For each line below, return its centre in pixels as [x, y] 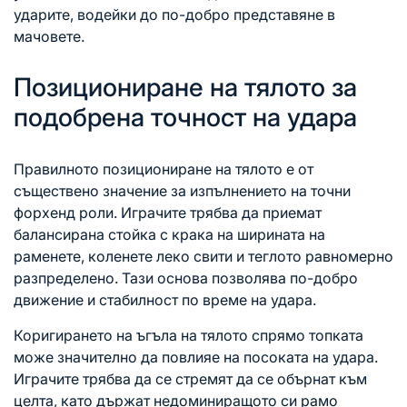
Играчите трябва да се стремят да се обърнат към [190, 379]
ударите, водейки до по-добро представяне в [174, 15]
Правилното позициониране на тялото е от [164, 169]
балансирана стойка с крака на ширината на [169, 235]
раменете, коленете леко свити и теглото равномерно [203, 257]
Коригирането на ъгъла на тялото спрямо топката [189, 336]
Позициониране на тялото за [185, 88]
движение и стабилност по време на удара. [165, 300]
